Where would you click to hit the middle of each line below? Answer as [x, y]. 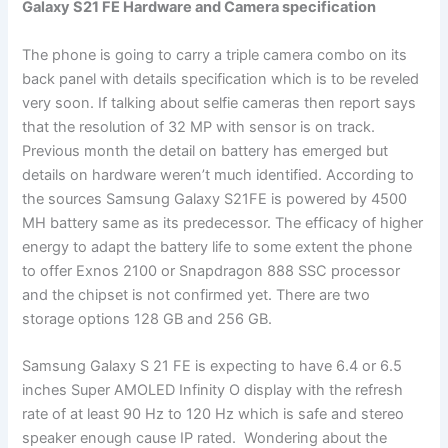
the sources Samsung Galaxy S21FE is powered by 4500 [215, 198]
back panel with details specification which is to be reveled [221, 78]
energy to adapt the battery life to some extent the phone [217, 246]
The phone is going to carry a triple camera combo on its [215, 54]
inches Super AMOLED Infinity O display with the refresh [213, 390]
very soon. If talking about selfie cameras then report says [219, 102]
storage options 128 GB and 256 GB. [147, 318]
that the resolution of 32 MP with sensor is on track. [199, 126]
